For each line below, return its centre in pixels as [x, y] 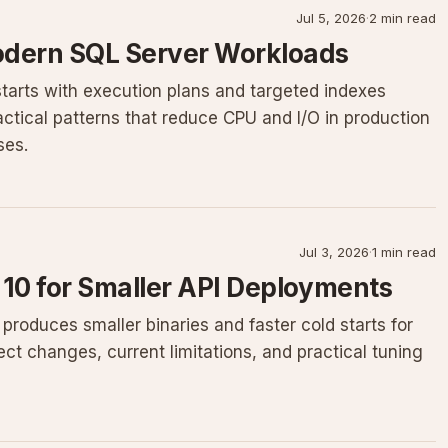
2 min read [402, 18]
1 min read [404, 252]
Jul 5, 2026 [331, 18]
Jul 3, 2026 [334, 252]
